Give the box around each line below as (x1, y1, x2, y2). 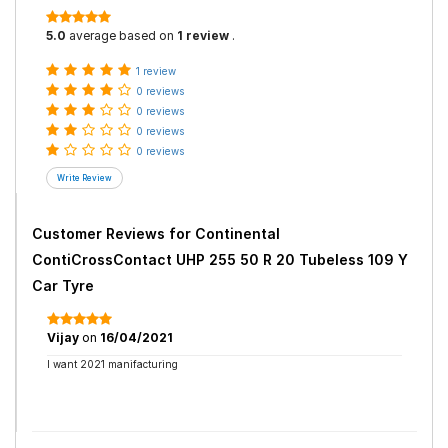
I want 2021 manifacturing (47, 358, 178, 370)
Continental (195, 225, 280, 242)
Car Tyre (32, 277, 94, 294)
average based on (66, 28, 177, 43)
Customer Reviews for (32, 225, 195, 242)
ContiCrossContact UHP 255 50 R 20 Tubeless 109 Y (32, 251, 408, 268)
